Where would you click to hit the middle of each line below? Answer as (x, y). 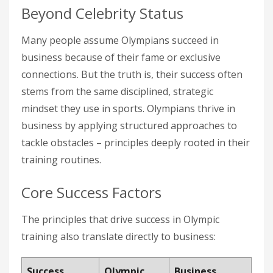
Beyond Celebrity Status (102, 13)
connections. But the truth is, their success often (132, 74)
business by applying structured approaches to (129, 126)
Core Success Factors (91, 192)
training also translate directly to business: (119, 236)
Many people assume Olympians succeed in (120, 40)
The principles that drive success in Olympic (120, 219)
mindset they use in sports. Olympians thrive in (128, 108)
